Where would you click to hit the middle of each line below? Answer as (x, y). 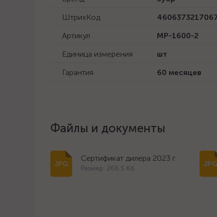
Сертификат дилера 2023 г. (129, 158)
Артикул (76, 36)
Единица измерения (97, 54)
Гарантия (78, 72)
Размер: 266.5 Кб (108, 168)
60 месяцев (179, 72)
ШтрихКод (81, 17)
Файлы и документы (108, 128)
